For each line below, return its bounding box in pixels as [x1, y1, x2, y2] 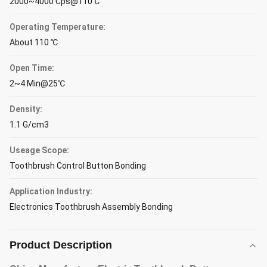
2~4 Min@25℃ [10, 79, 65, 88]
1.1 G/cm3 [10, 120, 49, 129]
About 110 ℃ [10, 38, 58, 47]
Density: [10, 104, 42, 114]
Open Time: [10, 63, 54, 73]
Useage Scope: [10, 145, 69, 155]
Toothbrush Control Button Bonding [10, 161, 146, 170]
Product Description [10, 239, 112, 251]
